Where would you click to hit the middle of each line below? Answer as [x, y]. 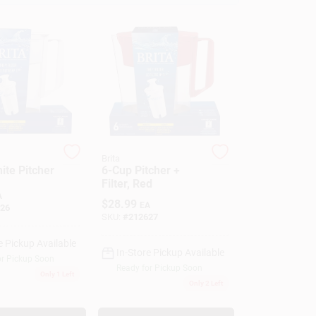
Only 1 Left [57, 274]
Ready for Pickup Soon [160, 268]
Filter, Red [127, 183]
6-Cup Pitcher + [141, 170]
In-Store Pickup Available [171, 253]
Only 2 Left [206, 283]
